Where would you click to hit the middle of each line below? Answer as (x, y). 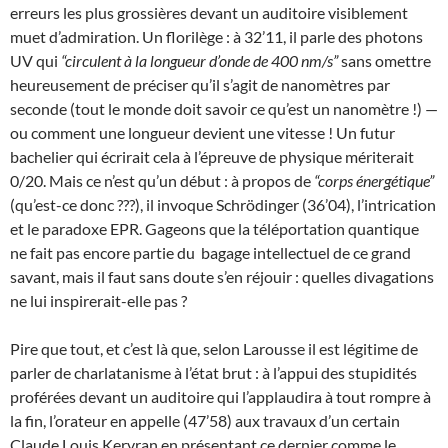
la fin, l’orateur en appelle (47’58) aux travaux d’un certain (205, 420)
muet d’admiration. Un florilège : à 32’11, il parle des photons (216, 36)
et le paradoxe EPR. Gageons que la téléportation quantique (214, 228)
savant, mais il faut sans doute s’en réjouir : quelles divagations (222, 276)
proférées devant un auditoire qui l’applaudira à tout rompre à (220, 396)
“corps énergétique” (374, 180)
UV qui (35, 60)
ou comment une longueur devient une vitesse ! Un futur (202, 132)
